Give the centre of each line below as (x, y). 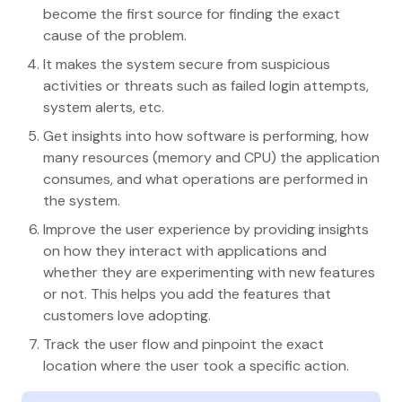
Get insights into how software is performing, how (206, 136)
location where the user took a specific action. (196, 366)
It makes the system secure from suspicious (187, 65)
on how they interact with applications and (185, 251)
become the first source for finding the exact (192, 14)
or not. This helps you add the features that (187, 294)
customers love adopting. (127, 316)
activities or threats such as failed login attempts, (206, 86)
